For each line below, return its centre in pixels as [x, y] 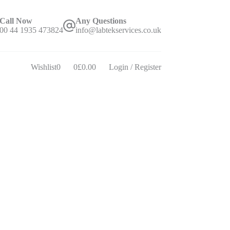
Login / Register [135, 67]
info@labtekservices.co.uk [118, 30]
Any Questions [101, 21]
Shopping [88, 71]
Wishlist [43, 67]
